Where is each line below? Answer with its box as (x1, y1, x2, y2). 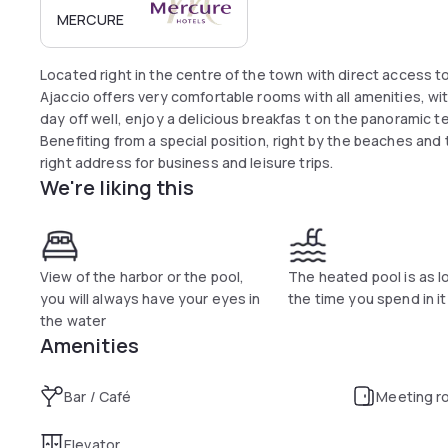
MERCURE (57, 10, 124, 29)
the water (40, 311, 107, 330)
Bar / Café (64, 387, 132, 406)
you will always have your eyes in (40, 289, 261, 308)
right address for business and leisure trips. (40, 153, 334, 172)
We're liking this (40, 174, 194, 201)
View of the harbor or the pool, (40, 267, 245, 286)
